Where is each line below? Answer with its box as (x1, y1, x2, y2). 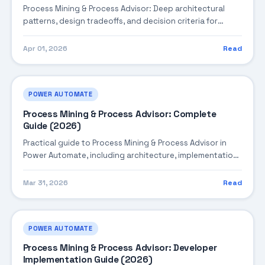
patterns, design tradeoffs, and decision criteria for (22, 15, 218, 26)
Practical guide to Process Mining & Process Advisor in (22, 137, 227, 148)
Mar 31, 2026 (22, 178, 68, 188)
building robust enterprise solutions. (22, 28, 163, 38)
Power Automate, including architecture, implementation (22, 150, 238, 160)
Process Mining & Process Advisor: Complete (22, 108, 216, 120)
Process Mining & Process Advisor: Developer (22, 242, 217, 254)
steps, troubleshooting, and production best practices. (22, 162, 236, 173)
